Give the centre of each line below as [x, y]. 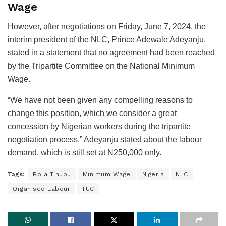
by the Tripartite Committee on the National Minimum [101, 66]
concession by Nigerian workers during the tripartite [99, 126]
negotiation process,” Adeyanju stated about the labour [105, 139]
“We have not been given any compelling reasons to [100, 100]
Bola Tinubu [52, 174]
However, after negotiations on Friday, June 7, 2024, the [107, 26]
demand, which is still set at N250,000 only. [84, 152]
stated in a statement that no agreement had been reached [111, 52]
